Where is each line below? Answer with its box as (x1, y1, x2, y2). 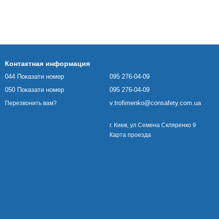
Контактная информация (5, 60, 90, 68)
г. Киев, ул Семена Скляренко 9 (109, 122, 196, 129)
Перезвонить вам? (5, 99, 57, 107)
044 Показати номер (5, 73, 64, 81)
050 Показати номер (5, 86, 64, 94)
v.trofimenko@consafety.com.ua (109, 99, 201, 107)
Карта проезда (109, 131, 151, 139)
